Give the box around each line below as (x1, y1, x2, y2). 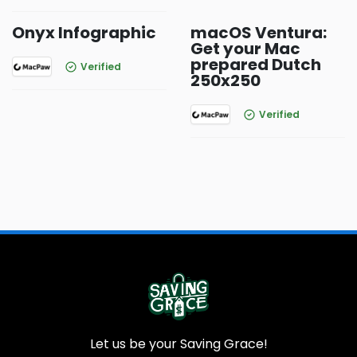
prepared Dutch (190, 53, 321, 76)
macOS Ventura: (190, 22, 327, 44)
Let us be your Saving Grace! (89, 335, 268, 353)
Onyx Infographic (12, 22, 156, 44)
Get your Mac (190, 37, 300, 60)
